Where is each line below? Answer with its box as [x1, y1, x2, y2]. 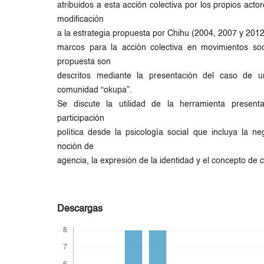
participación [57, 114, 105, 123]
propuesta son [57, 57, 111, 66]
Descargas [57, 204, 103, 214]
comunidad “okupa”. [57, 85, 133, 94]
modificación [57, 15, 104, 24]
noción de [57, 142, 94, 151]
